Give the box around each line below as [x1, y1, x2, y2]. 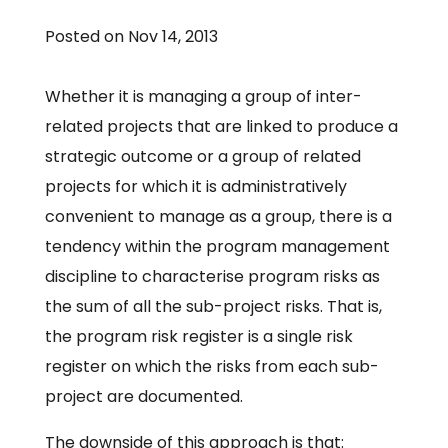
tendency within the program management [44, 235, 390, 259]
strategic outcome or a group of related [44, 145, 361, 169]
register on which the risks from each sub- [44, 355, 379, 379]
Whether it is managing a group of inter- [44, 85, 362, 109]
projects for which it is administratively [44, 175, 347, 199]
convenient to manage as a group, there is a [44, 205, 392, 229]
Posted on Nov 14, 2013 [44, 25, 218, 49]
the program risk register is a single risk [44, 325, 353, 349]
